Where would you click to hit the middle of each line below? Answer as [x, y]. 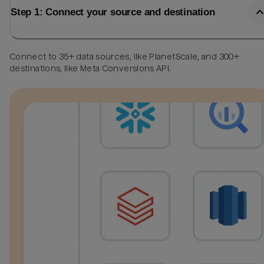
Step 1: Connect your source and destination [113, 12]
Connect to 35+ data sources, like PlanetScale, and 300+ [124, 56]
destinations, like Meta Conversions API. [90, 68]
